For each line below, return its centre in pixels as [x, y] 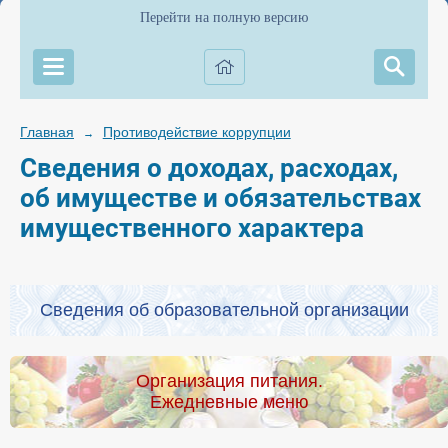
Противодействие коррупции [196, 132]
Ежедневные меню [229, 402]
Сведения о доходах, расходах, [209, 168]
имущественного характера [192, 228]
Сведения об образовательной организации [224, 310]
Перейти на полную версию [224, 17]
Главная [47, 132]
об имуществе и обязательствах [220, 198]
